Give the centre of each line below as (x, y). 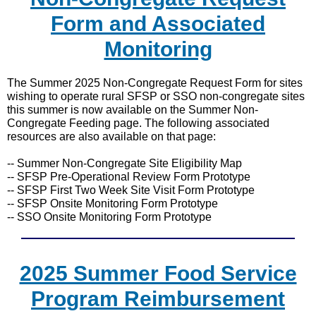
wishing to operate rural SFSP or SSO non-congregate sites (156, 96)
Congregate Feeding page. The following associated (138, 123)
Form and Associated (158, 24)
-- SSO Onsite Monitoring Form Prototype (109, 217)
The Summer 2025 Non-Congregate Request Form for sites (155, 83)
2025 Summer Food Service (158, 273)
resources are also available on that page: (111, 136)
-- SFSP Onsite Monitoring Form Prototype (113, 203)
